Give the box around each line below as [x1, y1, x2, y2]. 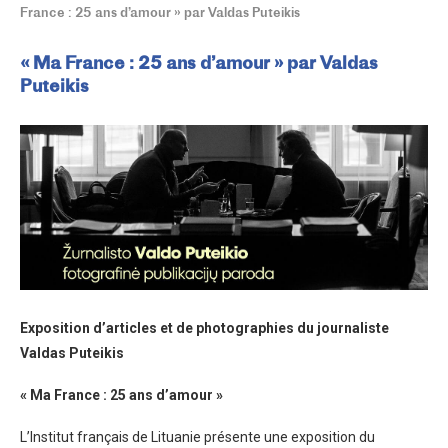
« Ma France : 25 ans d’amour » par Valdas [20, 55, 378, 74]
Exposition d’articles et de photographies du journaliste [20, 319, 389, 336]
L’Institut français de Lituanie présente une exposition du [20, 428, 375, 445]
